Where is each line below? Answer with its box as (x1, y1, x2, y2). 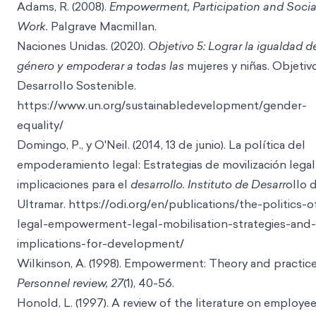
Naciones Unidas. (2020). (17, 38, 145, 54)
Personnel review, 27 (17, 275, 123, 291)
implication (17, 236, 75, 251)
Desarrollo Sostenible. (17, 78, 136, 93)
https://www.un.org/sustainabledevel (17, 97, 216, 113)
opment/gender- (216, 97, 307, 113)
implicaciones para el (17, 176, 128, 192)
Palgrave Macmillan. (51, 18, 157, 34)
